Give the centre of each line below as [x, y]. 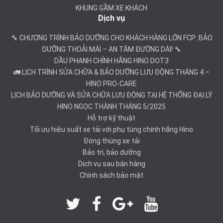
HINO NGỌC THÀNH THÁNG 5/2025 [111, 107]
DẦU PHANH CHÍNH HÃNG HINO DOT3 [111, 61]
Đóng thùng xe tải [111, 141]
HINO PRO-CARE [111, 84]
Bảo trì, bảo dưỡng [111, 153]
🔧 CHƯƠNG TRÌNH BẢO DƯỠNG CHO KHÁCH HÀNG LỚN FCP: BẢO [111, 38]
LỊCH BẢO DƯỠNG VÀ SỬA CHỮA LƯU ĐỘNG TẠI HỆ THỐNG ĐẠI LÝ [111, 95]
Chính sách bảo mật [111, 175]
